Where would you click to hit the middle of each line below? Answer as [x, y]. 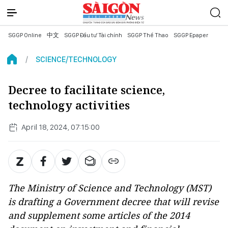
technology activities [69, 105]
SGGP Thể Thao [148, 35]
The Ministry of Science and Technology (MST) [110, 188]
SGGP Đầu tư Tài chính [93, 35]
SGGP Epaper [191, 35]
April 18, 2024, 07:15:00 [61, 127]
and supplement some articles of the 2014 [99, 215]
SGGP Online [25, 35]
